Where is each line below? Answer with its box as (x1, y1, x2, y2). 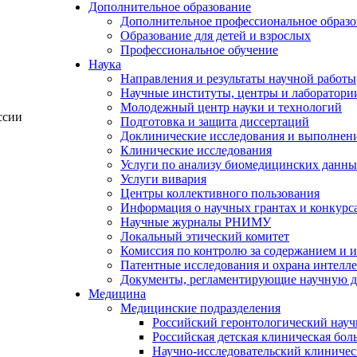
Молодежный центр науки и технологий (120, 100, 342, 114)
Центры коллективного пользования (120, 186, 320, 200)
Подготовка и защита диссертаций (120, 115, 309, 128)
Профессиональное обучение (120, 43, 278, 57)
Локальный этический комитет (120, 229, 289, 243)
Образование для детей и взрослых (120, 29, 311, 42)
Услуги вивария (120, 172, 206, 186)
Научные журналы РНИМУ (120, 215, 271, 229)
